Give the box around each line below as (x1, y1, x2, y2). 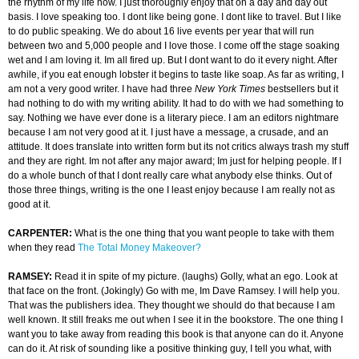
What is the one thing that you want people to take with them (75, 228, 334, 240)
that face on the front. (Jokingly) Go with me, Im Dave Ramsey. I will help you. (8, 285, 340, 297)
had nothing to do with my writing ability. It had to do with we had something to (8, 98, 344, 110)
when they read (8, 242, 78, 254)
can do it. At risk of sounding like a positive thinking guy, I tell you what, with (8, 343, 332, 355)
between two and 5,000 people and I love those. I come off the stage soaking (8, 40, 340, 52)
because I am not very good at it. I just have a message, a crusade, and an (8, 127, 329, 139)
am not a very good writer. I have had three (8, 83, 195, 95)
